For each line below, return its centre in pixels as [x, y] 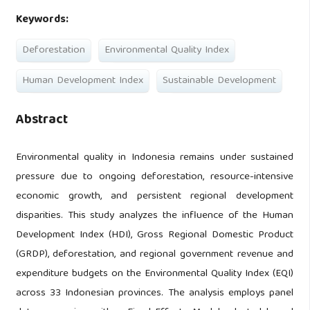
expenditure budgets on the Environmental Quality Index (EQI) [155, 274]
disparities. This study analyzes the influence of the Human [155, 216]
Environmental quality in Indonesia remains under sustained [155, 158]
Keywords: [42, 20]
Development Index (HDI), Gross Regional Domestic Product [155, 236]
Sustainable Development [219, 81]
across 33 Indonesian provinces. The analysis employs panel [155, 294]
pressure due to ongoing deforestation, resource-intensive [155, 177]
